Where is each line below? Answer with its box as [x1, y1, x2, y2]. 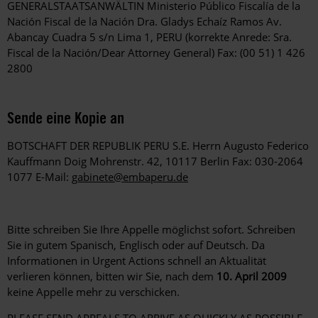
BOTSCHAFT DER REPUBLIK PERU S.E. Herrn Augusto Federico [7, 138, 309, 153]
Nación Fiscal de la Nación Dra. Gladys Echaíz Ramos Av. [7, 14, 282, 29]
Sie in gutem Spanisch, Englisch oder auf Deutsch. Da [7, 238, 265, 253]
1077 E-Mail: [7, 170, 72, 185]
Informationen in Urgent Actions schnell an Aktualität [7, 253, 266, 268]
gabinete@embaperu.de [72, 170, 188, 185]
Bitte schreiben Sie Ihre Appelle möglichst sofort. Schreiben [7, 222, 295, 237]
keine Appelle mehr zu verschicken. [7, 285, 180, 300]
